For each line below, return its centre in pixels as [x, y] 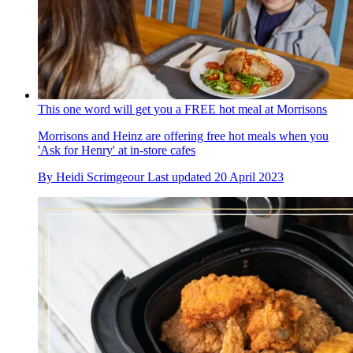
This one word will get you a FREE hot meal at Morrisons [182, 109]
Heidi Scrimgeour [100, 176]
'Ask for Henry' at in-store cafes [117, 150]
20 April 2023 [249, 176]
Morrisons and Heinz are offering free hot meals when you [183, 136]
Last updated [181, 176]
